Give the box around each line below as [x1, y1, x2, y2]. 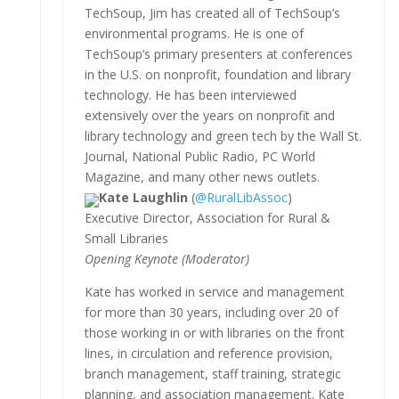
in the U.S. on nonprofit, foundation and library [84, 65, 351, 83]
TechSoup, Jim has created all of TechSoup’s [84, 4, 340, 21]
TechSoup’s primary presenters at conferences [84, 45, 353, 62]
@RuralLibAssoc [194, 188, 288, 206]
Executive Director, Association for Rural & [84, 208, 330, 226]
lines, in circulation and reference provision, [84, 344, 333, 362]
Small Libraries [84, 229, 168, 247]
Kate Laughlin [98, 188, 188, 206]
